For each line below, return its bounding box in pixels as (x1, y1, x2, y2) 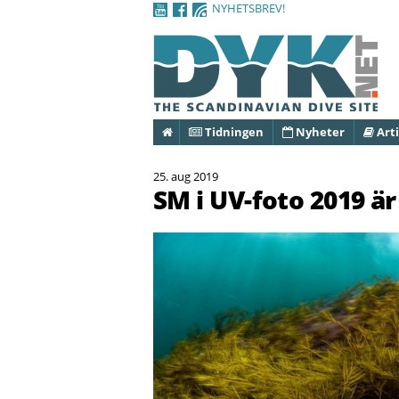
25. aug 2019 (153, 167, 218, 184)
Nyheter (293, 124, 345, 140)
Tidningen (202, 124, 264, 140)
